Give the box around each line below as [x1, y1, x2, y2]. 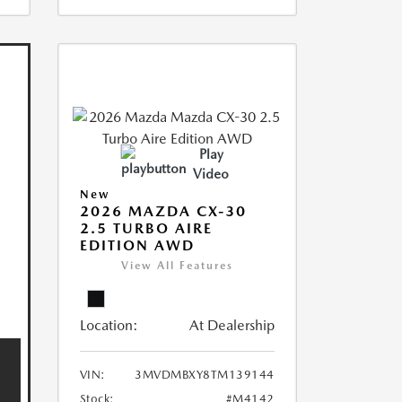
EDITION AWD [79, 237, 195, 254]
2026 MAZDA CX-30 [79, 203, 247, 220]
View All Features [120, 259, 233, 272]
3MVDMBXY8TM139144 [135, 368, 275, 381]
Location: [79, 317, 138, 334]
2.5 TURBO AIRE [79, 220, 213, 237]
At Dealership [188, 317, 275, 334]
